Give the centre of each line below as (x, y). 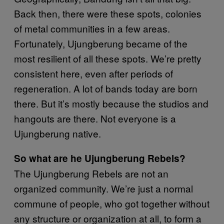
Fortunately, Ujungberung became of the (101, 43)
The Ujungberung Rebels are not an (91, 173)
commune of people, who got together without (112, 203)
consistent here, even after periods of (93, 73)
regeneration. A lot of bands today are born (106, 88)
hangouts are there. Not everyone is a (95, 118)
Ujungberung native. (59, 133)
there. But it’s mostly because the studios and (111, 103)
